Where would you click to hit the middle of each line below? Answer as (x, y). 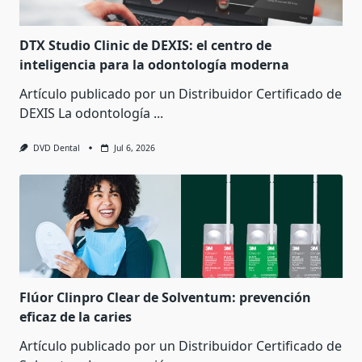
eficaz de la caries (76, 316)
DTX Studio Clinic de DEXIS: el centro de (145, 45)
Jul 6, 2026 (134, 147)
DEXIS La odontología (85, 113)
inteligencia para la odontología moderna (154, 64)
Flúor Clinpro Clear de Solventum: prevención (165, 297)
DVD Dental (56, 147)
